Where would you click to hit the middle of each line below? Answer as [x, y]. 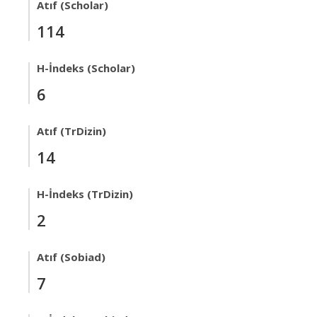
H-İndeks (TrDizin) [85, 194]
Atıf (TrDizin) [71, 131]
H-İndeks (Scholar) [86, 68]
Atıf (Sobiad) [71, 257]
